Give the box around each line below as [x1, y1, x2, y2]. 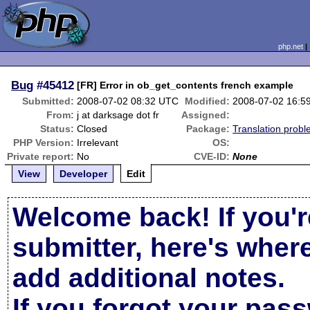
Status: [40, 123, 75, 134]
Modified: [185, 95, 230, 107]
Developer [60, 168, 108, 179]
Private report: [7, 151, 75, 162]
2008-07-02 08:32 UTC [77, 95, 179, 107]
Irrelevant [77, 137, 119, 148]
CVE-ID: [194, 151, 230, 162]
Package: [186, 123, 230, 134]
